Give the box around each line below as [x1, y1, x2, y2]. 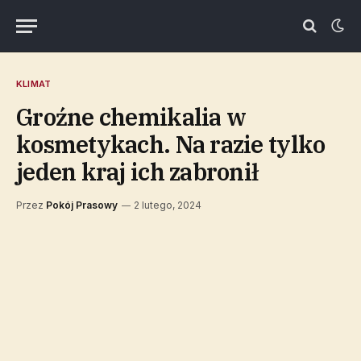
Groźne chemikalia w [16, 102, 247, 132]
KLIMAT [16, 78, 52, 89]
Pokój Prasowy [46, 199, 118, 211]
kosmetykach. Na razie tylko [16, 129, 326, 160]
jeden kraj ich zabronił [16, 156, 259, 187]
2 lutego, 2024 [134, 199, 201, 211]
